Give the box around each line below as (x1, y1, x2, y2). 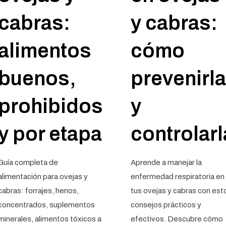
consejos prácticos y (130, 201, 201, 209)
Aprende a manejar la (130, 158, 202, 166)
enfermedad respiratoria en (130, 173, 224, 181)
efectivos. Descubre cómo (130, 215, 223, 223)
